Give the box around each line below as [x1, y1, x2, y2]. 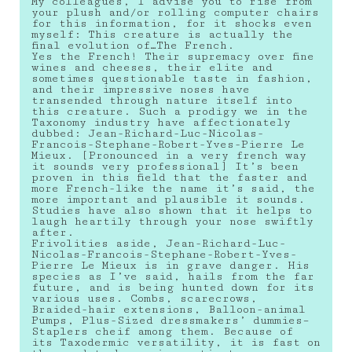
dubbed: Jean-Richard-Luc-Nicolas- [31, 126, 264, 140]
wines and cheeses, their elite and [31, 60, 273, 74]
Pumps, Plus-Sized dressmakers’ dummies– [31, 313, 310, 327]
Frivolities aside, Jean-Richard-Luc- [31, 236, 286, 250]
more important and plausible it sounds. [31, 192, 306, 206]
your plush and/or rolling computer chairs [31, 5, 319, 19]
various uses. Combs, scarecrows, [31, 291, 258, 305]
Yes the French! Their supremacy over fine [31, 49, 314, 63]
